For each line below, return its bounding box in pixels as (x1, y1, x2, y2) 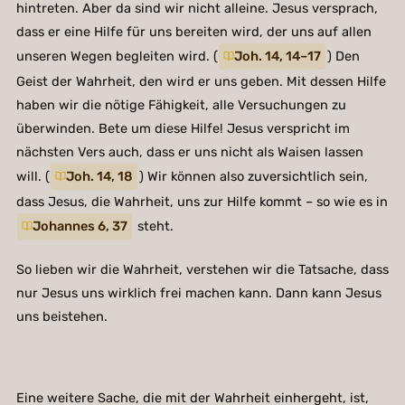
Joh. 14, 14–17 (234, 48, 322, 65)
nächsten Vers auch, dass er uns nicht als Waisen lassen (15, 143, 363, 160)
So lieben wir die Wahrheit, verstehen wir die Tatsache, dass (15, 260, 389, 278)
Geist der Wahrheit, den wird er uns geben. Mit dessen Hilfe (15, 72, 386, 89)
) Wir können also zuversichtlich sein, (138, 168, 368, 185)
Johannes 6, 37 (33, 218, 128, 235)
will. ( (15, 168, 50, 185)
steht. (133, 218, 174, 235)
